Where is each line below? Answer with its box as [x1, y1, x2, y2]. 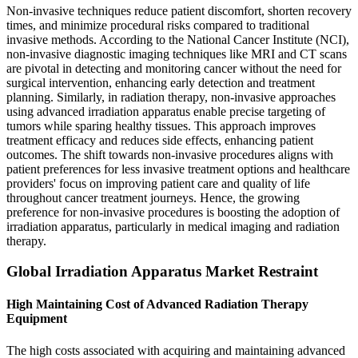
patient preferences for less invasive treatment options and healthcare [6, 161, 350, 176]
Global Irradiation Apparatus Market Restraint [6, 263, 318, 280]
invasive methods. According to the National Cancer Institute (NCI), [6, 32, 349, 46]
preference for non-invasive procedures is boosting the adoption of [6, 205, 340, 219]
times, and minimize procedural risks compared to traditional [6, 18, 309, 32]
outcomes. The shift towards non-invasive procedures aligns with [6, 147, 333, 161]
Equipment [6, 312, 67, 326]
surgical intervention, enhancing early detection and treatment [6, 75, 315, 89]
